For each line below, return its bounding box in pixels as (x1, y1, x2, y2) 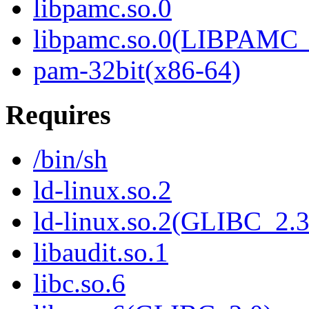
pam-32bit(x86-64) (33, 55, 241, 86)
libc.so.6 (33, 268, 126, 299)
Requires (6, 99, 111, 130)
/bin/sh (33, 144, 108, 175)
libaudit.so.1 (33, 237, 168, 268)
